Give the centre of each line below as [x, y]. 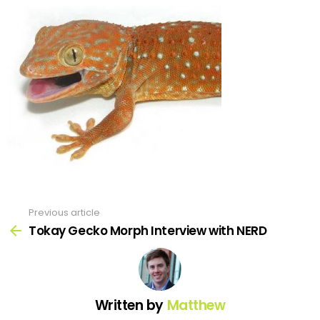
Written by [131, 305]
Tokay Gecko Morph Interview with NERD [148, 230]
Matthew [196, 305]
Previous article [64, 212]
